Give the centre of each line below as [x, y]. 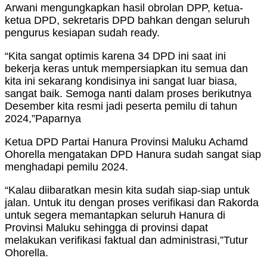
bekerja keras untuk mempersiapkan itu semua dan [126, 68]
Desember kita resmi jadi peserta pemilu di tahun [121, 106]
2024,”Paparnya [43, 118]
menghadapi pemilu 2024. [66, 167]
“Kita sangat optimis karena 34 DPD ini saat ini [115, 56]
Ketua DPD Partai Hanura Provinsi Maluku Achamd [126, 142]
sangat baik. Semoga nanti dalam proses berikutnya [128, 93]
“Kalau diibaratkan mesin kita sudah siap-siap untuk [127, 190]
